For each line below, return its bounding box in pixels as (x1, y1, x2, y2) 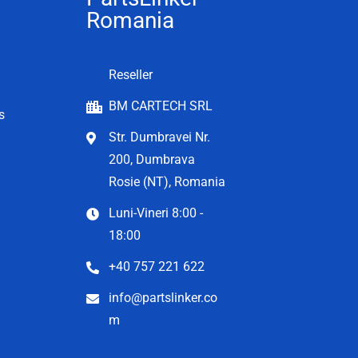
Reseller (109, 66, 153, 82)
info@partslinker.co (109, 289, 217, 305)
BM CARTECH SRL (109, 97, 213, 113)
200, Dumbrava (109, 151, 195, 167)
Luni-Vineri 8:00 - (109, 205, 203, 221)
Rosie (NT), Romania (109, 173, 225, 189)
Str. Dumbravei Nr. (109, 129, 210, 145)
